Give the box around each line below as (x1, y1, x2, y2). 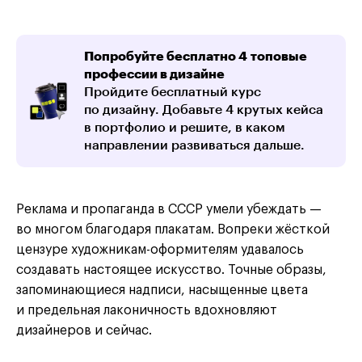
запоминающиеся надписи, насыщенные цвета (16, 283, 308, 297)
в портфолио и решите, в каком (84, 120, 285, 134)
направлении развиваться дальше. (84, 138, 305, 152)
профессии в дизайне (84, 67, 225, 81)
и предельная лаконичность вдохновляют (16, 303, 277, 317)
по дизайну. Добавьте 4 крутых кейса (84, 103, 323, 116)
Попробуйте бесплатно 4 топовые (84, 49, 307, 63)
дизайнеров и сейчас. (16, 323, 152, 337)
